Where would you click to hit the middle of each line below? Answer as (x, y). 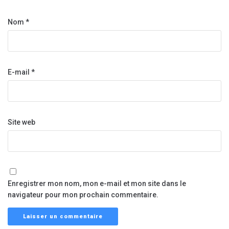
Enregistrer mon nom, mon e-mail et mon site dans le (97, 184)
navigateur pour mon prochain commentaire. (83, 195)
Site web (21, 122)
